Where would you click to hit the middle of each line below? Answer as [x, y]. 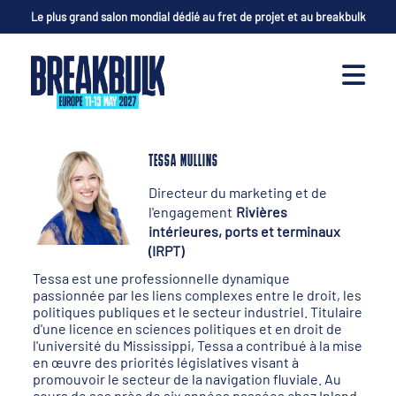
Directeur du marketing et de [238, 192]
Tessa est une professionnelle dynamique [162, 278]
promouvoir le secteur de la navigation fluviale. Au [187, 379]
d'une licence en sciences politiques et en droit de [188, 328]
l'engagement [191, 212]
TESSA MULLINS [184, 162]
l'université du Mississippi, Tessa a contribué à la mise [198, 345]
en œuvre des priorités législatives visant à [166, 362]
